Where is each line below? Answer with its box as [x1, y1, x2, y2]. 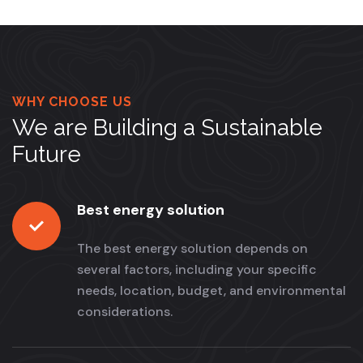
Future [12, 141, 81, 169]
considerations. [77, 303, 173, 321]
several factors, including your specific [77, 261, 317, 279]
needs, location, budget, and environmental [77, 282, 346, 300]
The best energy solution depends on [77, 240, 308, 258]
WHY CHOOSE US [12, 94, 132, 110]
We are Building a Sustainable [12, 114, 322, 142]
